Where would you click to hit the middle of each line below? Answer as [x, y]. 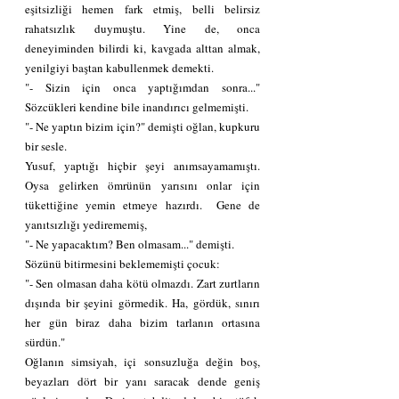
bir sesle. [46, 146]
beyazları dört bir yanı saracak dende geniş [142, 381]
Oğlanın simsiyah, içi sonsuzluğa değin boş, [142, 361]
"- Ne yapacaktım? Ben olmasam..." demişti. [130, 244]
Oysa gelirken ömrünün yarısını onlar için [142, 185]
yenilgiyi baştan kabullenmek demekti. [119, 67]
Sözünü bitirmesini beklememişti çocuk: [122, 263]
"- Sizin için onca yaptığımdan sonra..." [142, 87]
